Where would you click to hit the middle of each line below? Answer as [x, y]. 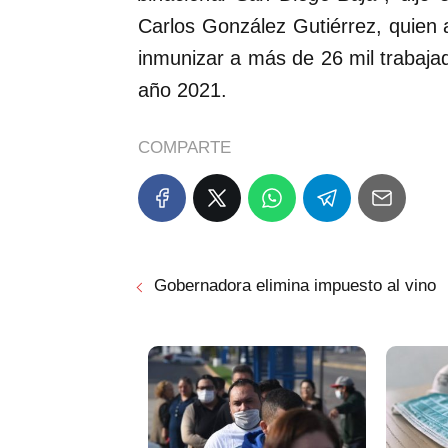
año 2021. [182, 90]
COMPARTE [184, 148]
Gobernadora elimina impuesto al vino [295, 286]
